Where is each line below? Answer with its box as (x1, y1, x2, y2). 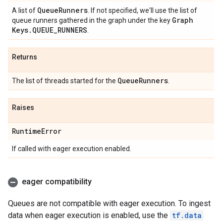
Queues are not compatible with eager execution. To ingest (8, 199, 211, 208)
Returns (12, 53, 37, 61)
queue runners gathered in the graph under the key (12, 16, 172, 24)
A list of (12, 6, 37, 14)
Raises (12, 104, 34, 111)
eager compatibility (22, 177, 92, 186)
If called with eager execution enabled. (12, 145, 131, 153)
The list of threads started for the (12, 77, 117, 85)
